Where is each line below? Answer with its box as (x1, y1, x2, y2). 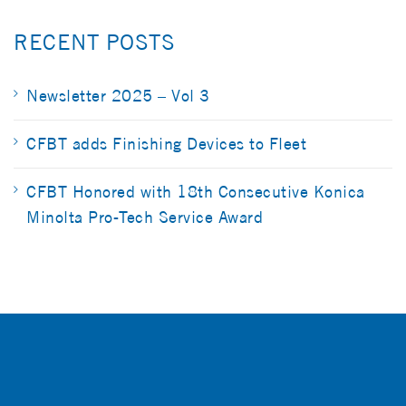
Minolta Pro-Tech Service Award (26, 208, 263, 227)
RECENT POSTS (14, 29, 175, 54)
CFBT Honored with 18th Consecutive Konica (26, 182, 365, 201)
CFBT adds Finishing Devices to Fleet (26, 134, 306, 153)
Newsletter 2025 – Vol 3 (26, 86, 210, 105)
